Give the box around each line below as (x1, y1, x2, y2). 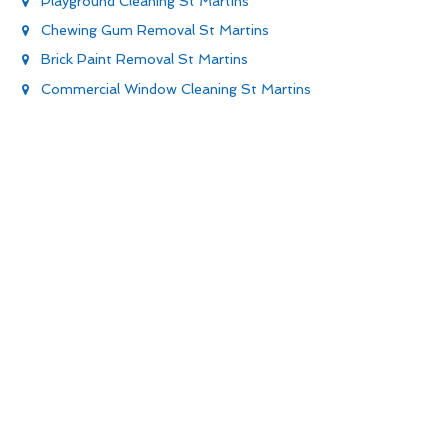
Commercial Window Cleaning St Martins (41, 80, 311, 97)
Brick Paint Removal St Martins (41, 51, 248, 68)
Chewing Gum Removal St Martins (41, 22, 269, 39)
